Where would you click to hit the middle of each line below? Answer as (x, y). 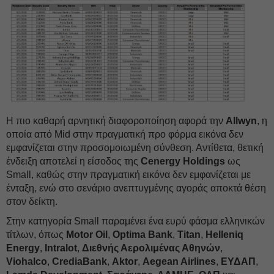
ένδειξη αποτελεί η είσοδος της (73, 161)
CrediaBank (80, 262)
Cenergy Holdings (183, 161)
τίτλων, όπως (36, 235)
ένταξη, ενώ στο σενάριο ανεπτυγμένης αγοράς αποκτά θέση (136, 188)
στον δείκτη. (32, 202)
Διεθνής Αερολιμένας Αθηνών (151, 248)
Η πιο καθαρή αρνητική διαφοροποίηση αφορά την (116, 121)
